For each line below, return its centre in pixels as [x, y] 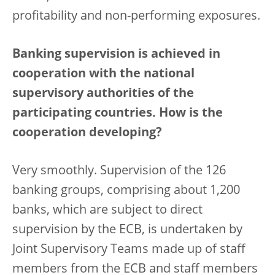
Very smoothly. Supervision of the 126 [119, 171]
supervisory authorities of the [103, 94]
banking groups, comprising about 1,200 [126, 191]
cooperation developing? [87, 133]
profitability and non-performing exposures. [136, 17]
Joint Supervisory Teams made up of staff [129, 250]
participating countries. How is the [118, 114]
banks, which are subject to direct [107, 211]
